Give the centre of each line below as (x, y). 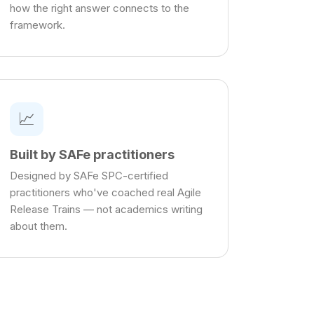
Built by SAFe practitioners (92, 155)
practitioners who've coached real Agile (105, 193)
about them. (38, 226)
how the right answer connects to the (99, 8)
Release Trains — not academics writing (106, 210)
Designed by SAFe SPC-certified (89, 176)
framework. (37, 25)
